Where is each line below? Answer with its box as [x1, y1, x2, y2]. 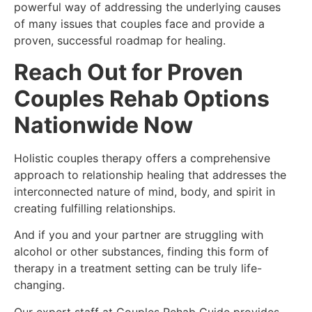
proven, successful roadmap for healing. [14, 33, 226, 48]
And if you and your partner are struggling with [14, 228, 263, 242]
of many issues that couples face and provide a [14, 17, 265, 31]
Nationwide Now [14, 111, 193, 139]
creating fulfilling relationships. [14, 201, 175, 215]
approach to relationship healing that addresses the [14, 167, 286, 182]
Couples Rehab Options [14, 84, 270, 112]
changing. [14, 278, 65, 292]
